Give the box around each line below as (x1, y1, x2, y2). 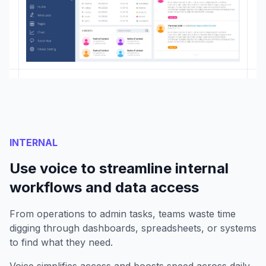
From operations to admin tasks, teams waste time (9, 207, 236, 220)
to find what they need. (9, 236, 113, 248)
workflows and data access (9, 178, 199, 196)
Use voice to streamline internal (9, 159, 229, 177)
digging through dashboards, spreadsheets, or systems (9, 221, 256, 234)
